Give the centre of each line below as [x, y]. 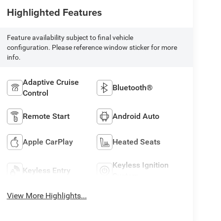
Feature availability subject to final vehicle [70, 37]
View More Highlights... [47, 195]
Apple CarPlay [48, 142]
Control [35, 93]
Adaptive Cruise [51, 82]
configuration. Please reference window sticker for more [92, 47]
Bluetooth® [133, 87]
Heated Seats [137, 142]
